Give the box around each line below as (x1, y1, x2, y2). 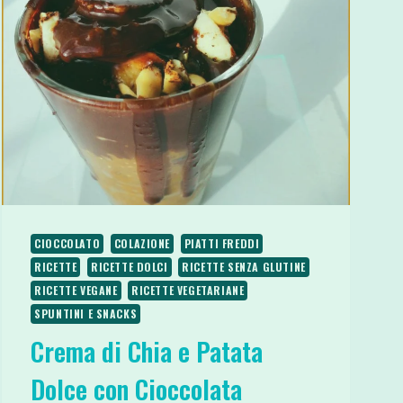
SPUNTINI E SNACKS (34, 305, 138, 321)
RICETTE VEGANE (34, 282, 118, 298)
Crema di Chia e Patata (31, 332, 264, 370)
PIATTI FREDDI (184, 235, 260, 251)
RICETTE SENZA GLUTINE (182, 258, 306, 274)
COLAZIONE (113, 235, 171, 251)
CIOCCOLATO (34, 235, 101, 251)
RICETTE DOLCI (90, 258, 168, 274)
